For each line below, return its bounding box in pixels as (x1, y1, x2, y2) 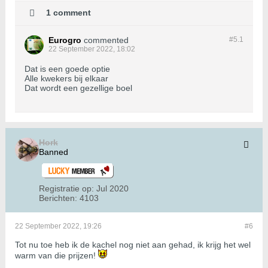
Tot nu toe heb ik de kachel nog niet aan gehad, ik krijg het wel (15, 240, 251, 250)
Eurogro (48, 35, 81, 45)
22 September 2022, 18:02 (48, 45, 135, 54)
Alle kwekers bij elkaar (25, 74, 108, 84)
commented (84, 35, 129, 45)
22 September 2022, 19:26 (15, 222, 102, 231)
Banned (39, 147, 68, 157)
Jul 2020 (96, 184, 129, 194)
